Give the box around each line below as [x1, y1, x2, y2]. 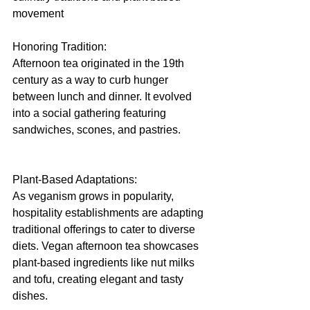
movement [12, 7, 64, 19]
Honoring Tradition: [12, 40, 107, 53]
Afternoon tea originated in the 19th [12, 57, 187, 69]
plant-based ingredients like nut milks [12, 256, 197, 268]
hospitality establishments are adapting [12, 206, 206, 219]
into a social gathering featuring [12, 107, 169, 119]
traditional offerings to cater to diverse [12, 223, 198, 235]
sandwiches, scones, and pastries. [12, 123, 181, 136]
